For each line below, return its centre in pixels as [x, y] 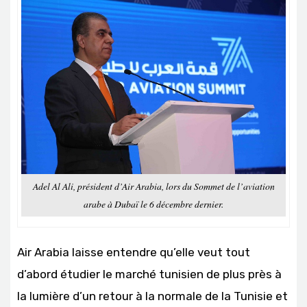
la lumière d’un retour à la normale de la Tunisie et [152, 296]
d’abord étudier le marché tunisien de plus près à [149, 274]
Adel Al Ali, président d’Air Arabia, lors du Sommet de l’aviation [153, 186]
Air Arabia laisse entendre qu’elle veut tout [134, 252]
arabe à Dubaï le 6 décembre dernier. [153, 204]
